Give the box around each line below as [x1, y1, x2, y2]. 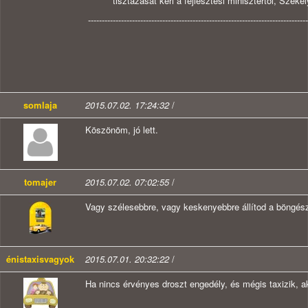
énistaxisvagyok [6, 252, 74, 266]
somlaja [23, 98, 57, 112]
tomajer [24, 175, 56, 189]
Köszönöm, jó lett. [85, 123, 158, 137]
